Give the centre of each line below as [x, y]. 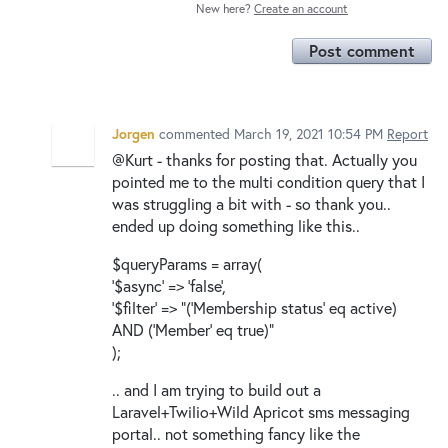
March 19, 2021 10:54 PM [308, 133]
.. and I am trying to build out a [216, 389]
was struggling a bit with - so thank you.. [251, 203]
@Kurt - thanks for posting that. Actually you [264, 159]
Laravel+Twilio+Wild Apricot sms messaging [261, 411]
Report [407, 133]
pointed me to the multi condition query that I [268, 181]
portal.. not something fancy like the [236, 433]
